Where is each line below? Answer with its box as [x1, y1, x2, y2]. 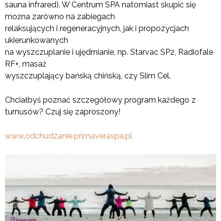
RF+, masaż [5, 59, 46, 69]
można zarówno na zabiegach [5, 11, 115, 21]
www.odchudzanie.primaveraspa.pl [5, 131, 132, 141]
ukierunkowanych [5, 35, 68, 45]
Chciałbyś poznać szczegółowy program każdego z [5, 95, 196, 105]
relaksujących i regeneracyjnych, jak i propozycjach [5, 23, 189, 33]
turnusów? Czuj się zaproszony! [5, 107, 120, 116]
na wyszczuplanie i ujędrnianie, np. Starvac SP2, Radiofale [5, 47, 213, 57]
